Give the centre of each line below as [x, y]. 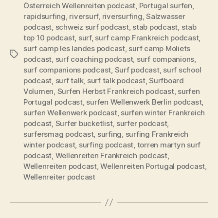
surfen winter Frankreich [163, 113]
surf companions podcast [67, 70]
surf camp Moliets [160, 48]
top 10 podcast [49, 38]
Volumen [39, 91]
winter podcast [49, 145]
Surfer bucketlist [84, 123]
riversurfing [122, 16]
